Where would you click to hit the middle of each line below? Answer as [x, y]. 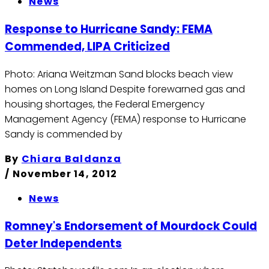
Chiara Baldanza [71, 159]
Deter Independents [63, 243]
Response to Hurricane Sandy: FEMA [109, 29]
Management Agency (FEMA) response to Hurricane [125, 119]
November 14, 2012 [65, 174]
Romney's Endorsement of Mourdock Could [131, 226]
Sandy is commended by [64, 134]
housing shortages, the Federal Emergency [105, 104]
